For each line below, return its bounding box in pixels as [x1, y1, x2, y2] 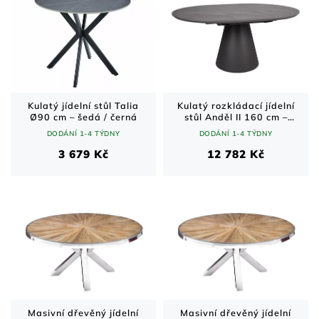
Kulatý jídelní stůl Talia [28, 100, 139, 112]
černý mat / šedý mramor [175, 122, 296, 135]
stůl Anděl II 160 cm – [184, 111, 288, 123]
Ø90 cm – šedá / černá [29, 111, 137, 123]
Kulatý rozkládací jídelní [177, 100, 295, 112]
